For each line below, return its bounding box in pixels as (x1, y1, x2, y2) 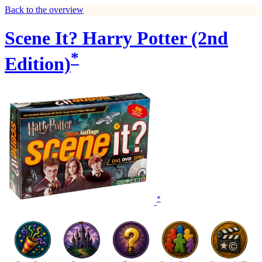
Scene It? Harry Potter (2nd (5, 27, 228, 49)
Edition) (5, 53, 71, 75)
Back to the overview (5, 5, 84, 15)
